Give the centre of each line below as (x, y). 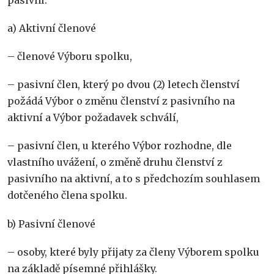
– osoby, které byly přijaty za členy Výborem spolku (133, 252)
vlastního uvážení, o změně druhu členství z (115, 162)
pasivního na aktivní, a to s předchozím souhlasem (134, 179)
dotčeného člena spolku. (67, 195)
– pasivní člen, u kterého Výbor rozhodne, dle (120, 146)
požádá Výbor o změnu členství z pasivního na (121, 101)
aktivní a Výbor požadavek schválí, (93, 118)
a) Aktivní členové (52, 28)
